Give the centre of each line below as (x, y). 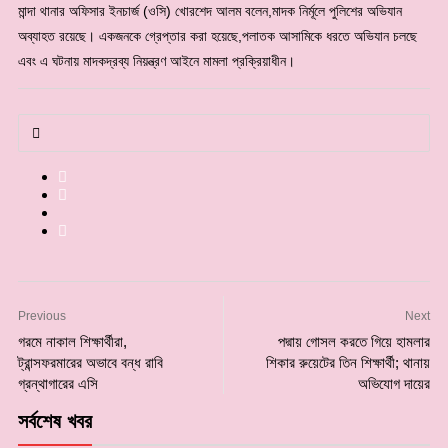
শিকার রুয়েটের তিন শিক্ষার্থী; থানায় (348, 362)
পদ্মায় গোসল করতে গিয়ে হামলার (354, 341)
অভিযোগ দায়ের (394, 383)
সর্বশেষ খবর (55, 420)
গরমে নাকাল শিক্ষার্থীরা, (72, 341)
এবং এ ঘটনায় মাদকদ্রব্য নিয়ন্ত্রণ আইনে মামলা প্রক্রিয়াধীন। (156, 60)
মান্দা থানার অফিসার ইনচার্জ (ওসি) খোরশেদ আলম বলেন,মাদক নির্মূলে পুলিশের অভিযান (210, 10)
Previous (42, 315)
